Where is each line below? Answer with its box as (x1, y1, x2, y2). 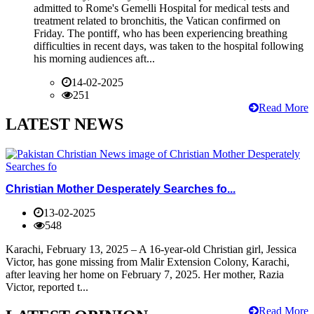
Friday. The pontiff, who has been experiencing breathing (34, 27, 287, 39)
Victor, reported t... (6, 280, 88, 293)
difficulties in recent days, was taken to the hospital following (34, 39, 303, 52)
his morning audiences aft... (34, 52, 155, 64)
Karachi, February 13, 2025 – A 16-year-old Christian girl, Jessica (6, 243, 296, 255)
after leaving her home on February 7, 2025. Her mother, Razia (6, 268, 284, 280)
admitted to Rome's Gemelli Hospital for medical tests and (34, 1, 289, 14)
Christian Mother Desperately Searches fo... (6, 182, 235, 195)
